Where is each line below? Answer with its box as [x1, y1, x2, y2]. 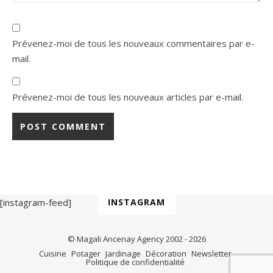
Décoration [145, 247, 186, 259]
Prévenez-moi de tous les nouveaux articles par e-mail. [12, 90, 243, 103]
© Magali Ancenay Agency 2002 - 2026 [67, 233, 206, 244]
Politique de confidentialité [85, 256, 185, 268]
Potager [71, 247, 101, 259]
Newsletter [191, 247, 232, 259]
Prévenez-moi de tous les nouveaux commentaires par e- [12, 37, 255, 49]
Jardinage [105, 247, 141, 259]
